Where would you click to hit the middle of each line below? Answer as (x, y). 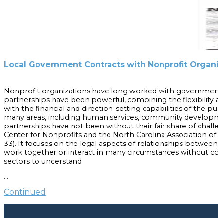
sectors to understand (43, 161)
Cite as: (18, 186)
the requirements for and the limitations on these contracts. (110, 170)
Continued (25, 192)
